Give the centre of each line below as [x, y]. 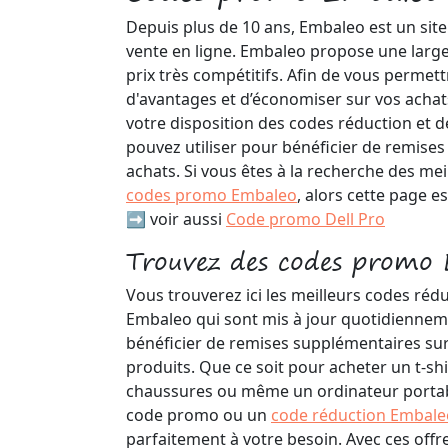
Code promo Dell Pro [305, 219]
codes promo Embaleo [211, 195]
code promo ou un [198, 415]
